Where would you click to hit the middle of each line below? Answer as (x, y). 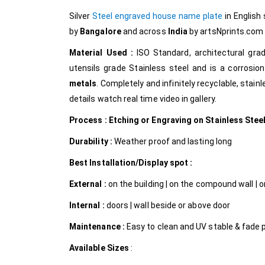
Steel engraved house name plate (158, 16)
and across (145, 32)
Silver (81, 16)
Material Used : (103, 53)
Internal (85, 206)
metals (83, 84)
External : (89, 184)
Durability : (92, 142)
